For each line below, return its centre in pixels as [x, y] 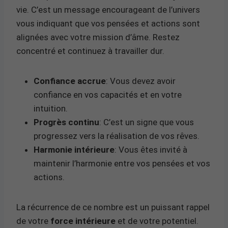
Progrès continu [66, 122]
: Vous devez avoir [141, 81]
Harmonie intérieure [74, 149]
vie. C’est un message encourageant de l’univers [108, 9]
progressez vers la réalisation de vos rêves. [117, 136]
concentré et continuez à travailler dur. [90, 51]
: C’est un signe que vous [147, 122]
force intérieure [83, 221]
